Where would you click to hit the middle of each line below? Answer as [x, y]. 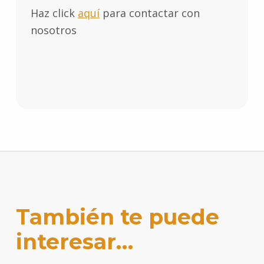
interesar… [74, 241]
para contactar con [149, 13]
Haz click [54, 13]
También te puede [117, 217]
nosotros [53, 30]
